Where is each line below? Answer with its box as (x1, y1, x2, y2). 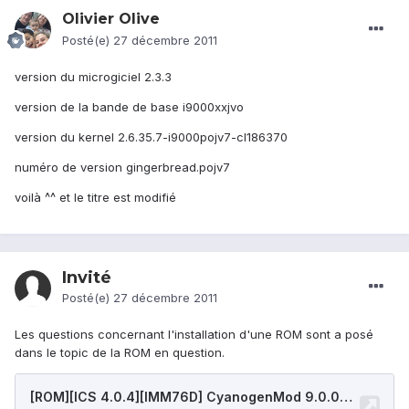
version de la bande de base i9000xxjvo (15, 100, 244, 115)
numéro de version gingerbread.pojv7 (15, 160, 230, 175)
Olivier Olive (62, 10, 160, 28)
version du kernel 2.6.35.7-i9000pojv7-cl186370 (15, 130, 288, 145)
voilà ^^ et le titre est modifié (15, 190, 176, 205)
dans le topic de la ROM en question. (15, 345, 225, 361)
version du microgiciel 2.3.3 (15, 69, 172, 85)
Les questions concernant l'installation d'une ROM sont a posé (15, 327, 373, 342)
